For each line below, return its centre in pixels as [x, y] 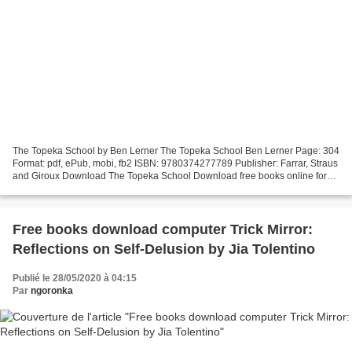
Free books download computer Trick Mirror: [163, 229]
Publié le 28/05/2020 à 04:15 [75, 278]
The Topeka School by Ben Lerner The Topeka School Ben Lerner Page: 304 [176, 150]
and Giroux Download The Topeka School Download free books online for [170, 176]
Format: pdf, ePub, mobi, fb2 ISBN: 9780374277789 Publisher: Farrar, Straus [175, 163]
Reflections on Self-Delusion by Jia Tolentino [164, 249]
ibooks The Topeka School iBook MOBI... [99, 188]
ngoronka [52, 290]
